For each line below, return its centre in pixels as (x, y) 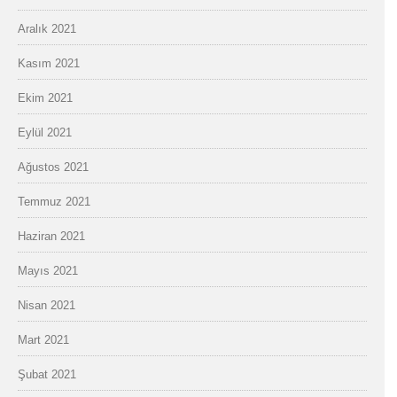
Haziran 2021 (51, 236)
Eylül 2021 (45, 132)
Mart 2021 (43, 340)
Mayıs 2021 (48, 271)
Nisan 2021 (47, 305)
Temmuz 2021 (54, 202)
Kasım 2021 (49, 63)
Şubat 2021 (47, 374)
